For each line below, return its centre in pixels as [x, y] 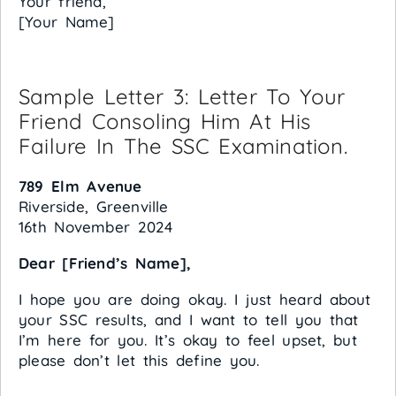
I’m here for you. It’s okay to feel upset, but [188, 339]
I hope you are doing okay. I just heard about [195, 299]
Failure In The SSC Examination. [183, 145]
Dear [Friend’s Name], [105, 263]
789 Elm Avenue [80, 186]
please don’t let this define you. [139, 360]
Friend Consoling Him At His [165, 121]
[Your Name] [67, 21]
